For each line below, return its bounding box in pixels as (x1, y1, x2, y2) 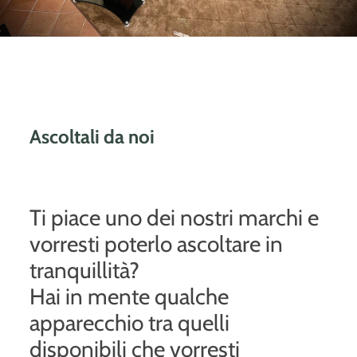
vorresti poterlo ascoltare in (29, 229, 284, 257)
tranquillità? (29, 256, 140, 284)
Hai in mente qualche (29, 282, 229, 310)
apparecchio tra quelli (29, 308, 230, 336)
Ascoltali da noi (29, 124, 155, 148)
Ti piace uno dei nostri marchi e (29, 203, 320, 231)
